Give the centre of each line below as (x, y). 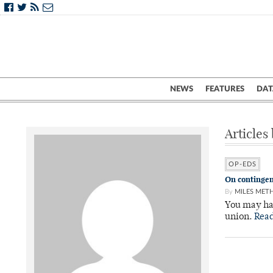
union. (239, 217)
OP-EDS (243, 164)
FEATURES (225, 89)
